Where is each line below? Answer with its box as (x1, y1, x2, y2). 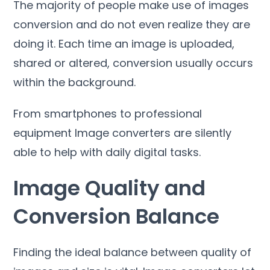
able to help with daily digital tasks (13, 144, 199, 160)
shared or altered (13, 55, 108, 71)
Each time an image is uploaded (58, 36, 233, 51)
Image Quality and (13, 173, 206, 202)
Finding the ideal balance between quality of (13, 244, 252, 260)
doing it (13, 36, 54, 51)
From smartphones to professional (13, 105, 202, 121)
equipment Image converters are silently (13, 125, 232, 140)
